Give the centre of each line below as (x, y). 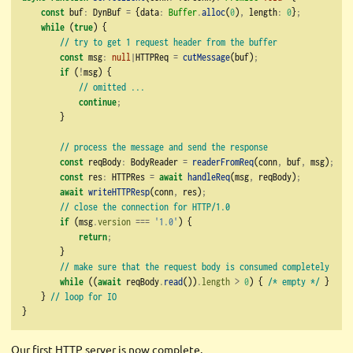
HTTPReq (154, 57)
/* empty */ (294, 282)
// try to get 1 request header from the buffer (169, 42)
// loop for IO (84, 297)
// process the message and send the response (164, 147)
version (114, 222)
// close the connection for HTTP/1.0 (145, 207)
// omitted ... (112, 87)
